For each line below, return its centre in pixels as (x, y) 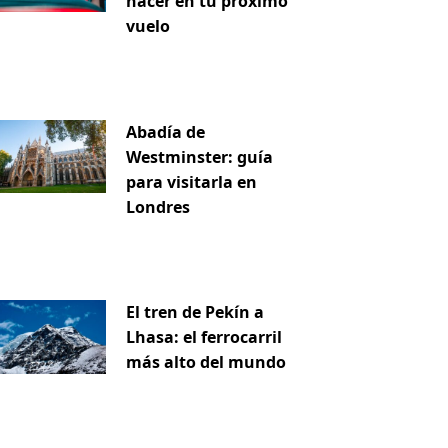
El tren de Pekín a (195, 312)
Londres (158, 206)
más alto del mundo (206, 362)
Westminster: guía (200, 156)
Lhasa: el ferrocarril (204, 337)
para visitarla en (192, 181)
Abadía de (166, 131)
